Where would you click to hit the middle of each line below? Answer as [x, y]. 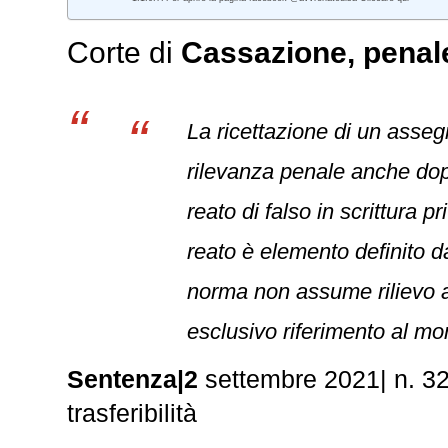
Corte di [124, 52]
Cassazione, [268, 52]
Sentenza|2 [133, 379]
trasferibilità [132, 413]
